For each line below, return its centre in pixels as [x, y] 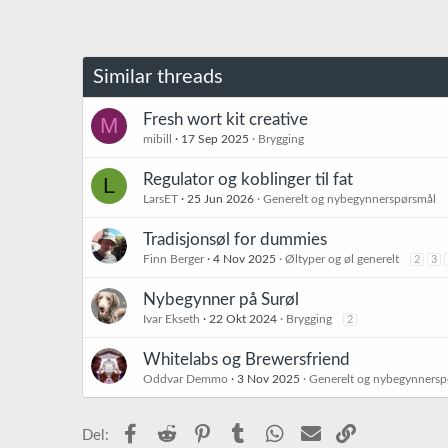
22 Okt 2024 [243, 318]
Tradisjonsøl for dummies [235, 239]
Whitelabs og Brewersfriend [246, 359]
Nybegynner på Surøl [221, 299]
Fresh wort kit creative [225, 119]
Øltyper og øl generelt [342, 258]
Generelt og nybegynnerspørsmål [349, 198]
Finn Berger [173, 258]
